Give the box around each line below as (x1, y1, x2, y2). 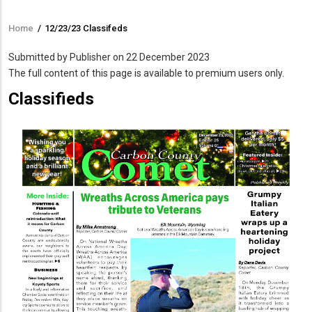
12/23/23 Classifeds (45, 23, 127, 34)
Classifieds (8, 88, 94, 109)
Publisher (70, 52, 111, 63)
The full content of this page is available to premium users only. (8, 68, 284, 79)
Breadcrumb (8, 28, 100, 48)
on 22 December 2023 (111, 52, 210, 63)
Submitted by (8, 52, 70, 63)
